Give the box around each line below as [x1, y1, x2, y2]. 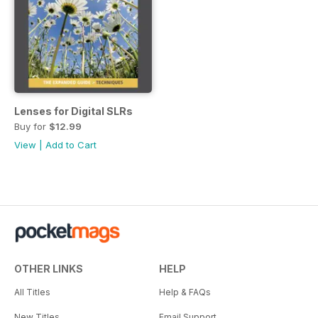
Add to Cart [45, 139, 97, 151]
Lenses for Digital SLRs [14, 105, 133, 118]
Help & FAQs [159, 287, 211, 298]
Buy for [14, 121, 49, 133]
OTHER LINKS [14, 263, 83, 275]
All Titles [14, 287, 50, 298]
